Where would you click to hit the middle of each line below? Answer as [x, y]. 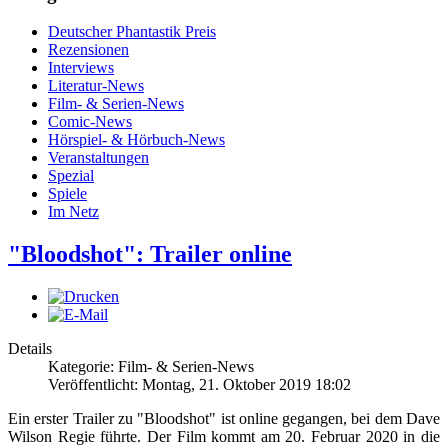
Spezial [71, 176]
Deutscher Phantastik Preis [132, 32]
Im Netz [73, 212]
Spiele [67, 194]
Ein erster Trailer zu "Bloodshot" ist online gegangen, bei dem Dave [224, 419]
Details [30, 349]
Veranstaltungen [98, 158]
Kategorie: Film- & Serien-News [151, 367]
